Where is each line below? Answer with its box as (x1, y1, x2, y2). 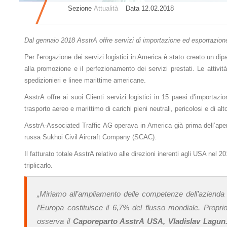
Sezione (62, 5, 94, 12)
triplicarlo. (24, 162, 53, 169)
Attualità (94, 5, 118, 12)
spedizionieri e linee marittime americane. (24, 77, 146, 84)
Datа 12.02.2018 (118, 5, 179, 12)
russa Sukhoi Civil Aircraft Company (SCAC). (24, 133, 157, 141)
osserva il (37, 217, 73, 225)
